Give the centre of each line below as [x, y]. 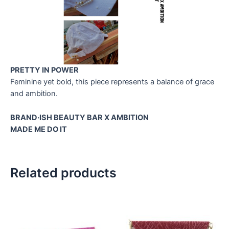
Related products [63, 173]
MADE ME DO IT [39, 129]
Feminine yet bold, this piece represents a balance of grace [112, 82]
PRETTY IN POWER [44, 70]
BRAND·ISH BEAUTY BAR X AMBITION [79, 117]
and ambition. [34, 94]
